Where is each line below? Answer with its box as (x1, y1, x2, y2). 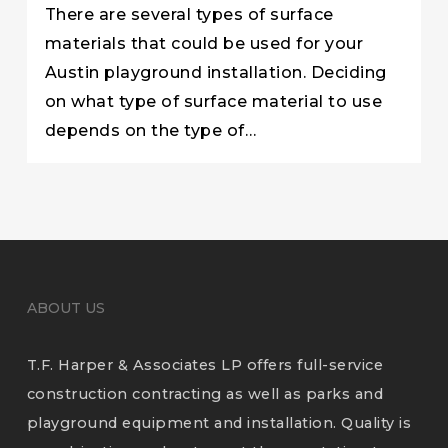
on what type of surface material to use (44, 91, 383, 111)
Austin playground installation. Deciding (44, 62, 387, 82)
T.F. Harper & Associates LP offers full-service (26, 356, 384, 374)
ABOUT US (26, 299, 105, 317)
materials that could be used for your (44, 33, 364, 53)
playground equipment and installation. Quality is (26, 414, 412, 432)
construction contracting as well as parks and (26, 385, 384, 403)
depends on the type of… (44, 120, 257, 140)
